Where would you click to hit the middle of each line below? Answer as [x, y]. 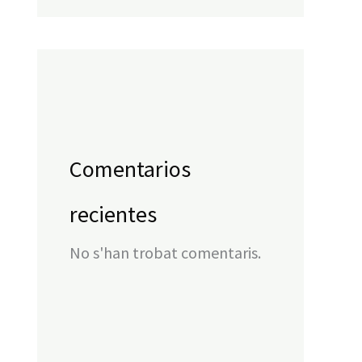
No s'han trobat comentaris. [165, 253]
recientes [113, 214]
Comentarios [130, 169]
